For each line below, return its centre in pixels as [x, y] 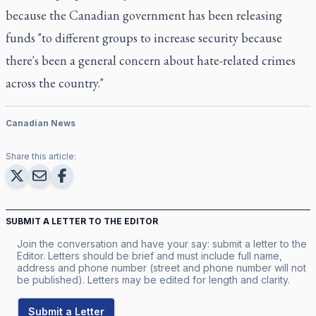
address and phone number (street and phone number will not [162, 267]
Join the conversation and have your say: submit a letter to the [162, 243]
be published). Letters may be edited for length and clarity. [153, 279]
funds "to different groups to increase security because [144, 37]
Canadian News [41, 123]
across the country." [55, 83]
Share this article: [41, 156]
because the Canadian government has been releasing [144, 15]
